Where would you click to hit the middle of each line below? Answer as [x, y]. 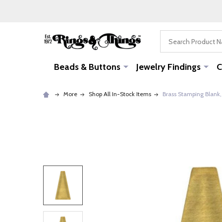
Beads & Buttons [87, 67]
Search [171, 36]
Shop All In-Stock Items [120, 94]
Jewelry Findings [168, 67]
